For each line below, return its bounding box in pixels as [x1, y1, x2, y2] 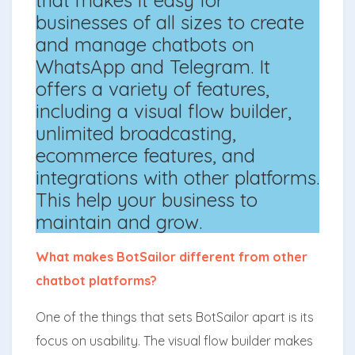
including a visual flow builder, [36, 98, 292, 123]
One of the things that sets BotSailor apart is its [36, 308, 314, 325]
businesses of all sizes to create [36, 10, 304, 34]
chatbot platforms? [36, 272, 157, 288]
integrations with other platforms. [36, 165, 319, 189]
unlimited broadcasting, [36, 120, 236, 145]
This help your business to [36, 187, 258, 212]
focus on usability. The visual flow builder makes [36, 332, 313, 349]
